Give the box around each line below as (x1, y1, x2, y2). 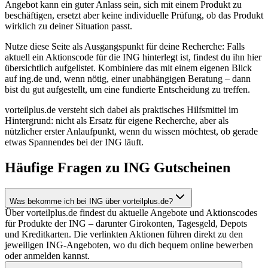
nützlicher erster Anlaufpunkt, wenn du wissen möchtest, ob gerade (5, 126, 258, 136)
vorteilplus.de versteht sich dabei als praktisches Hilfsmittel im (5, 104, 238, 115)
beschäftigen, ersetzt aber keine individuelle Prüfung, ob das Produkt (5, 10, 263, 20)
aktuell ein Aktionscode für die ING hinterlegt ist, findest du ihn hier (5, 51, 261, 62)
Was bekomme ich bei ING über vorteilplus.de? (10, 196, 173, 206)
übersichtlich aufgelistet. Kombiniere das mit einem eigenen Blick (5, 62, 252, 73)
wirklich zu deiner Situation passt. (5, 20, 132, 31)
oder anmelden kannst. (5, 250, 90, 261)
